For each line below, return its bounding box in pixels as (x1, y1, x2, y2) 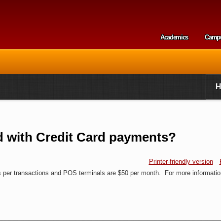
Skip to (74, 2, 96, 11)
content (74, 27, 98, 36)
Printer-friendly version (148, 158, 213, 166)
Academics (160, 34, 188, 41)
